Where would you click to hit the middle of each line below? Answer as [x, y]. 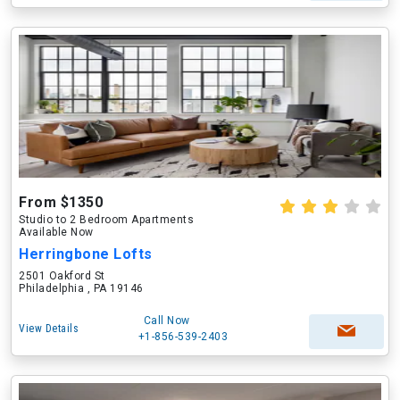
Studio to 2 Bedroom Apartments [106, 220]
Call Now [167, 321]
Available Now [56, 232]
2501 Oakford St [62, 276]
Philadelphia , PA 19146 [81, 288]
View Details [49, 329]
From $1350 [61, 202]
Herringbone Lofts [86, 254]
